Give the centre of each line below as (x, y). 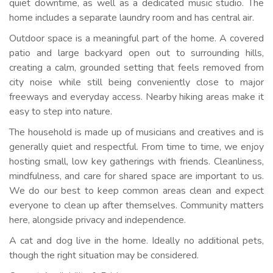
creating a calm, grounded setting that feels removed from (136, 68)
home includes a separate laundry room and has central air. (132, 18)
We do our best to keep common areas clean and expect (136, 191)
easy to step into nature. (61, 112)
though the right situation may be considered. (104, 255)
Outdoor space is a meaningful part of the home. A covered (136, 38)
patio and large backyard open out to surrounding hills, (136, 53)
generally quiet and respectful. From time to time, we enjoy (136, 147)
